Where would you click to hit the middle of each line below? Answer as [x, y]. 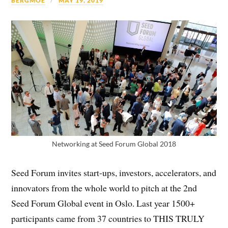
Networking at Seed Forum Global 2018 [114, 144]
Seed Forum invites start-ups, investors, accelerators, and [114, 172]
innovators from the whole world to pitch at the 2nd [104, 188]
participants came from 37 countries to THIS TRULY [108, 218]
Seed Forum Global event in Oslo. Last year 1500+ [103, 203]
